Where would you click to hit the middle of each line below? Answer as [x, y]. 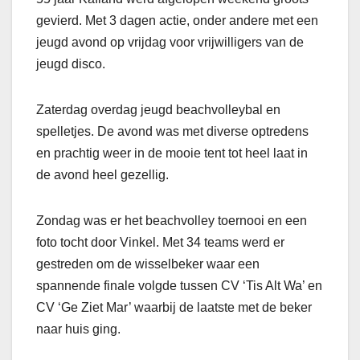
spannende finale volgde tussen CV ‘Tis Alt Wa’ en [179, 286]
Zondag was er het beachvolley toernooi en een [172, 221]
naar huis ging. [78, 329]
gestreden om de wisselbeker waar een [148, 264]
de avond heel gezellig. [102, 175]
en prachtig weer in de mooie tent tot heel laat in [172, 153]
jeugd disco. [71, 64]
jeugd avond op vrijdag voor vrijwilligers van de [170, 43]
